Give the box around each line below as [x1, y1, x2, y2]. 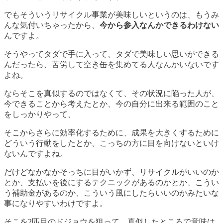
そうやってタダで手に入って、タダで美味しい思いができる [4, 50, 219, 59]
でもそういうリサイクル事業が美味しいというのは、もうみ [4, 10, 219, 19]
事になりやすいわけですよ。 [4, 199, 108, 208]
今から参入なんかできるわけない [100, 21, 219, 30]
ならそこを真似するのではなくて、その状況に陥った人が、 [4, 89, 219, 98]
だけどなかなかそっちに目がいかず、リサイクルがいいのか [4, 168, 219, 177]
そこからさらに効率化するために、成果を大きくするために [4, 128, 219, 137]
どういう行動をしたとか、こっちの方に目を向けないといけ [4, 139, 219, 148]
